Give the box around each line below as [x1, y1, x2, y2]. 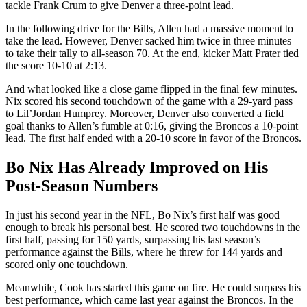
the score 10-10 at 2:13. [5, 59, 110, 71]
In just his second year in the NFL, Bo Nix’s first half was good [5, 208, 280, 221]
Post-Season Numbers [5, 176, 158, 195]
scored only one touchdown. [5, 258, 131, 270]
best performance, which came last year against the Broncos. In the [5, 293, 293, 306]
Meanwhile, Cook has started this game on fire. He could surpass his [5, 281, 301, 293]
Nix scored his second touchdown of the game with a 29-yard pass [5, 95, 293, 107]
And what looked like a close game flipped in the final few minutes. [5, 82, 297, 95]
